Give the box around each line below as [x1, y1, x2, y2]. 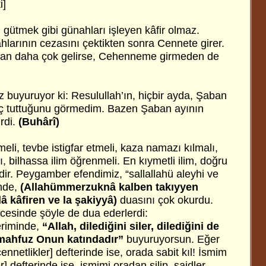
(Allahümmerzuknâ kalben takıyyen [20, 181, 198, 193]
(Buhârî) [18, 116, 59, 128]
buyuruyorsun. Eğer [123, 233, 220, 245]
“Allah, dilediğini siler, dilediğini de [42, 220, 219, 232]
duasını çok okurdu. [117, 194, 213, 206]
